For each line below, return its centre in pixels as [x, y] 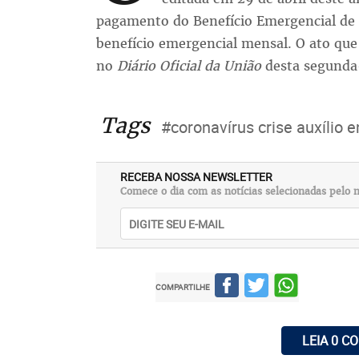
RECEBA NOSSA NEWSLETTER [196, 177]
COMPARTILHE [183, 287]
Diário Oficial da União [189, 66]
